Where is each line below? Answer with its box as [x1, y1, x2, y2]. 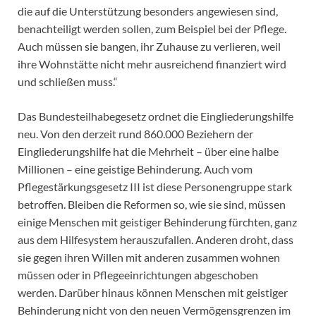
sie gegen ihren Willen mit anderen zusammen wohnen [18, 250, 280, 265]
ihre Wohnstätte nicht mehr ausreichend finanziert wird [18, 57, 286, 71]
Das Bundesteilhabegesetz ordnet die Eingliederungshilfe [18, 109, 293, 123]
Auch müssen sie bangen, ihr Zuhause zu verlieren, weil [18, 39, 281, 54]
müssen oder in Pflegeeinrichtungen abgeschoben [18, 268, 258, 282]
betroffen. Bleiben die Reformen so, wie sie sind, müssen [18, 197, 286, 212]
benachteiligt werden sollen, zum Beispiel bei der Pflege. [18, 22, 286, 36]
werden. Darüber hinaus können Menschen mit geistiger [18, 286, 288, 300]
